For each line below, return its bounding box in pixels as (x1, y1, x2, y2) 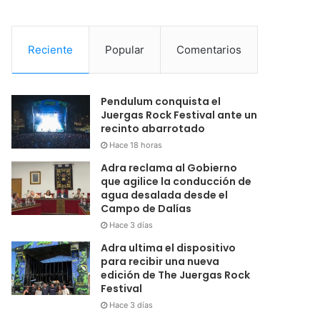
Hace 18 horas (109, 140, 163, 151)
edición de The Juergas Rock (101, 268, 251, 283)
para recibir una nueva (101, 254, 220, 269)
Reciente (28, 43, 74, 57)
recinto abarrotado (101, 121, 206, 136)
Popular (105, 43, 145, 57)
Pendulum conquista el (101, 94, 221, 109)
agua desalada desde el (101, 188, 229, 203)
